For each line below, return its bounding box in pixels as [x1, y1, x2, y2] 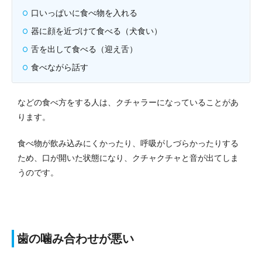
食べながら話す [31, 62, 88, 72]
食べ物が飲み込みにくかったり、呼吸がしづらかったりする [18, 138, 239, 148]
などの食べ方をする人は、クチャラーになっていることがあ [18, 97, 239, 107]
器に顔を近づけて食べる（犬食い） [31, 26, 162, 36]
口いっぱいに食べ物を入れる [31, 8, 137, 18]
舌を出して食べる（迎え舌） [31, 44, 137, 54]
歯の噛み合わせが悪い [17, 232, 134, 245]
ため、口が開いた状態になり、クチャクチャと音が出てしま [18, 153, 239, 163]
